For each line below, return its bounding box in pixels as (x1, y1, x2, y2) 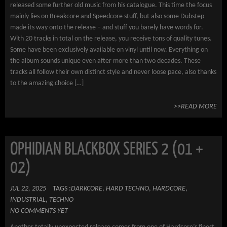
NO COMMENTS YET (10, 207, 68, 215)
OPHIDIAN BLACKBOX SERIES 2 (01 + (10, 141, 203, 158)
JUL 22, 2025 (10, 185, 46, 193)
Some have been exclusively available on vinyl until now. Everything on (10, 46, 208, 54)
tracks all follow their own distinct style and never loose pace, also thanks (10, 68, 216, 76)
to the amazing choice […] (10, 80, 84, 87)
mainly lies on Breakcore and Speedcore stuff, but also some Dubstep (10, 13, 204, 20)
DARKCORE (71, 185, 102, 193)
